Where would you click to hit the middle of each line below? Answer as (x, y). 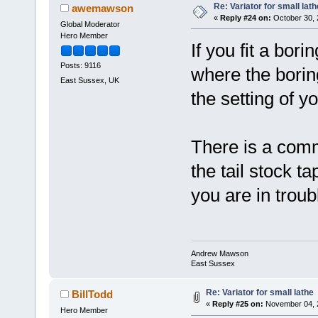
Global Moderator (90, 24)
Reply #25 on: (237, 304)
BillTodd (93, 295)
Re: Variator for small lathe (259, 293)
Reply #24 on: (245, 17)
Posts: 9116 (80, 66)
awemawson (103, 8)
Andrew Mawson (219, 254)
